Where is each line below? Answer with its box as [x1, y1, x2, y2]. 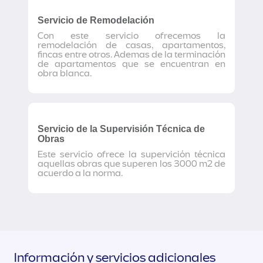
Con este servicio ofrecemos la [38, 30, 225, 42]
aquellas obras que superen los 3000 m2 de [38, 158, 225, 170]
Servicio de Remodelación [38, 15, 154, 25]
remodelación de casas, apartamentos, [38, 39, 225, 51]
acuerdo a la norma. [38, 167, 123, 179]
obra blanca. [38, 68, 92, 79]
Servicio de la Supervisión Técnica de [38, 124, 205, 134]
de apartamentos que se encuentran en [38, 58, 225, 70]
